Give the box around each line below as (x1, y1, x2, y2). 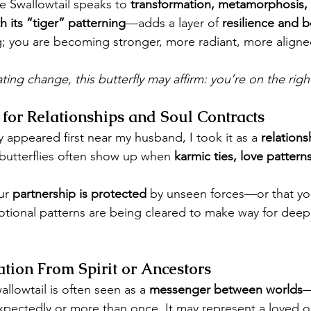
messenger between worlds (149, 281, 303, 297)
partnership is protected (12, 185, 146, 201)
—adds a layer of (126, 15, 222, 31)
